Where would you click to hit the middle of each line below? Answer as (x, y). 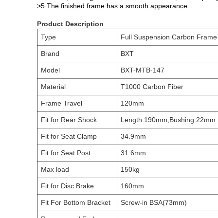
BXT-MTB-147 (143, 70)
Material (53, 87)
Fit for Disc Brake (67, 186)
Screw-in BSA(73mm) (154, 202)
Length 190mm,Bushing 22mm (168, 120)
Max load (55, 169)
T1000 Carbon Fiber (152, 87)
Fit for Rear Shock (69, 120)
